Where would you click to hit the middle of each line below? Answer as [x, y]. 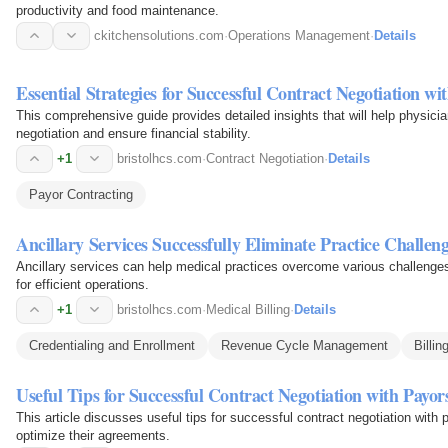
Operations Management [299, 35]
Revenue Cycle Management [304, 345]
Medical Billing [248, 309]
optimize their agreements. [93, 435]
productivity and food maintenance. [117, 10]
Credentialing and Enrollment [112, 345]
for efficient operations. [82, 284]
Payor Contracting [81, 194]
